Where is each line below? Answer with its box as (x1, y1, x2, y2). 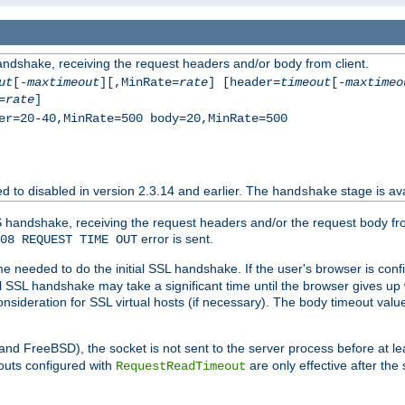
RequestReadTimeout (116, 359, 246, 374)
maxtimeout (26, 75, 99, 90)
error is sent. (137, 231, 213, 247)
